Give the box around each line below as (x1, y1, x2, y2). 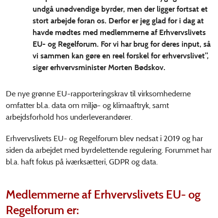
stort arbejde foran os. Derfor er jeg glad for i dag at (33, 16, 204, 26)
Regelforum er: (6, 202, 79, 217)
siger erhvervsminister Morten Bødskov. (33, 63, 165, 73)
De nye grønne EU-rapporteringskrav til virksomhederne (6, 89, 191, 99)
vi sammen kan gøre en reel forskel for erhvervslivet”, (33, 51, 209, 61)
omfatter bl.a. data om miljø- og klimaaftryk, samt (6, 101, 169, 110)
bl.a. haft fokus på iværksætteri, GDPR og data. (6, 157, 160, 167)
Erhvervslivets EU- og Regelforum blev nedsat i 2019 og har (6, 134, 203, 144)
